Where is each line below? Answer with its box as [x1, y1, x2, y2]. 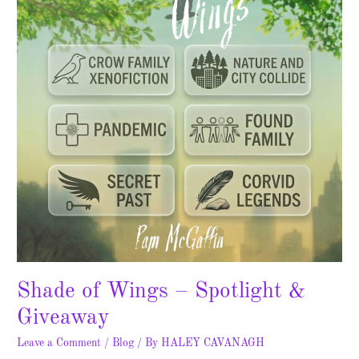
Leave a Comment [17, 338, 102, 349]
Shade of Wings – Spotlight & [17, 280, 307, 303]
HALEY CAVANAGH [161, 338, 265, 349]
